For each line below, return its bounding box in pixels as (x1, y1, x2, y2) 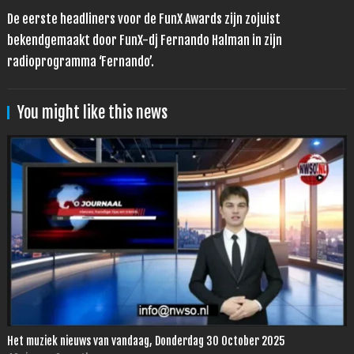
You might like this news (17, 102, 168, 122)
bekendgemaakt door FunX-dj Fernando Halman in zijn (6, 32, 282, 48)
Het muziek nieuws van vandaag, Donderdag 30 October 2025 (6, 333, 285, 348)
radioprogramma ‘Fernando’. (6, 53, 154, 70)
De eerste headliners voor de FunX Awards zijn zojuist (6, 10, 281, 27)
